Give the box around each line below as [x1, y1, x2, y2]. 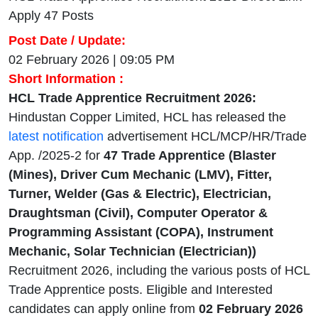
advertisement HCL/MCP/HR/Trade [104, 129, 307, 144]
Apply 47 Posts [9, 9, 94, 23]
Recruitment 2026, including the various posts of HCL [9, 263, 309, 278]
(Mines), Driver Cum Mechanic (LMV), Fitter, [9, 168, 272, 182]
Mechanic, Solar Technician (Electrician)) [9, 244, 256, 259]
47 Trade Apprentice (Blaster [100, 148, 276, 163]
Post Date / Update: [9, 33, 126, 48]
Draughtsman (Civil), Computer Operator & [9, 206, 268, 221]
